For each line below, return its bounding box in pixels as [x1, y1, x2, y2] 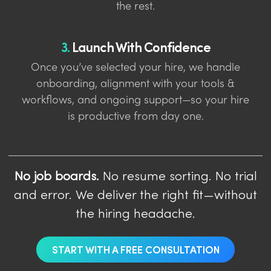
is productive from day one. [67, 111, 204, 122]
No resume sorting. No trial [99, 171, 257, 183]
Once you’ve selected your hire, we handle [31, 62, 240, 73]
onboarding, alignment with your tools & [36, 79, 235, 90]
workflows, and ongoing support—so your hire [22, 95, 249, 106]
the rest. [116, 1, 155, 12]
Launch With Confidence [69, 36, 211, 56]
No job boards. [14, 171, 99, 183]
